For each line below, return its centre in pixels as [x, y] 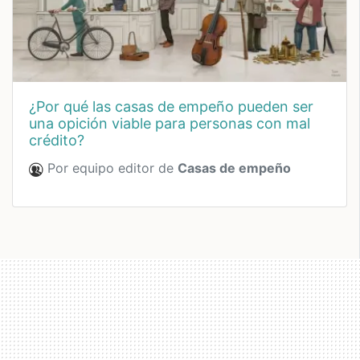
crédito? [57, 141]
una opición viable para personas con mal [170, 124]
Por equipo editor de [110, 168]
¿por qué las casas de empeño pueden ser [37, 107]
